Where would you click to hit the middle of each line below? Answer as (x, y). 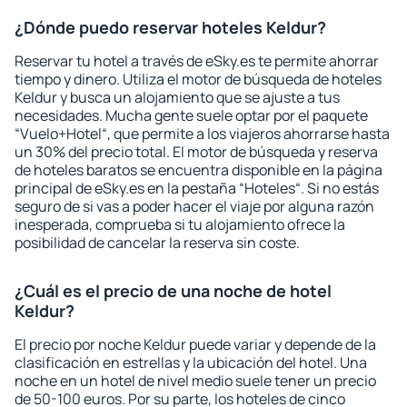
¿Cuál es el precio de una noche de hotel (173, 291)
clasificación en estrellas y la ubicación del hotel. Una (191, 362)
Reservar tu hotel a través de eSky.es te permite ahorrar (197, 61)
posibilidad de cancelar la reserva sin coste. (157, 243)
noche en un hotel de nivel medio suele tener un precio (195, 381)
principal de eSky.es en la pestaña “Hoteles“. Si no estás (197, 188)
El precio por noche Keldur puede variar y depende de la (195, 344)
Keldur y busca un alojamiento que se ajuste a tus (177, 97)
